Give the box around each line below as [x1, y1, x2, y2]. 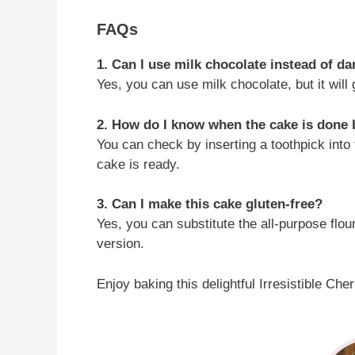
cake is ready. [97, 156, 180, 172]
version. [97, 236, 144, 252]
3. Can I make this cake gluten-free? [97, 197, 323, 212]
